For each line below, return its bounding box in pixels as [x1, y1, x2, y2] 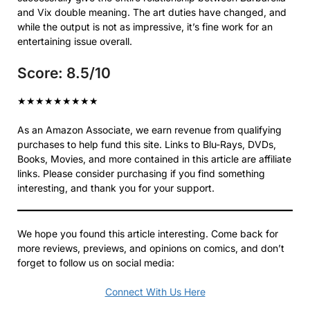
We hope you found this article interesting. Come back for [17, 227, 278, 239]
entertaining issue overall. [17, 35, 132, 47]
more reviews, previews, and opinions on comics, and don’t [17, 241, 284, 254]
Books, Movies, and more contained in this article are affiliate [17, 152, 291, 165]
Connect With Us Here [104, 285, 206, 298]
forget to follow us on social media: [17, 256, 177, 268]
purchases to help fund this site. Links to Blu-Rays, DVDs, [17, 138, 276, 150]
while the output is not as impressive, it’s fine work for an [17, 20, 273, 33]
